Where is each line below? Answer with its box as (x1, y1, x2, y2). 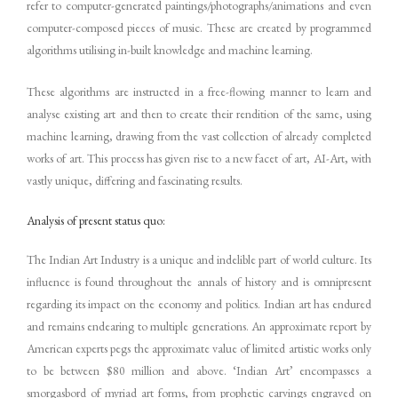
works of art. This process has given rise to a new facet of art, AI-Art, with (27, 149, 371, 166)
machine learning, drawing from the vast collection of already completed (27, 127, 371, 144)
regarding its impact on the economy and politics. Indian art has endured (27, 296, 371, 313)
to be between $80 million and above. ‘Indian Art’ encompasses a (27, 362, 371, 379)
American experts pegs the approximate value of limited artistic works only (27, 340, 371, 357)
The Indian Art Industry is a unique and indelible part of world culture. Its (27, 251, 371, 268)
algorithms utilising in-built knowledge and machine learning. (27, 41, 313, 58)
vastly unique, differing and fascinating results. (27, 171, 243, 188)
